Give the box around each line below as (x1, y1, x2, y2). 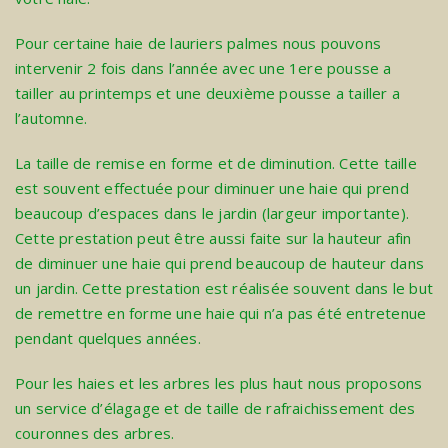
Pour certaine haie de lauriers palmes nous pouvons (15, 33, 382, 54)
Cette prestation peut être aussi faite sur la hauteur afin (15, 228, 412, 249)
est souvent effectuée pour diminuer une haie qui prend (15, 178, 409, 199)
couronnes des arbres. (15, 423, 175, 444)
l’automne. (15, 108, 87, 129)
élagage (103, 398, 161, 419)
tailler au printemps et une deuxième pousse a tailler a (15, 83, 401, 104)
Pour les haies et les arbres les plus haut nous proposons (15, 373, 423, 394)
